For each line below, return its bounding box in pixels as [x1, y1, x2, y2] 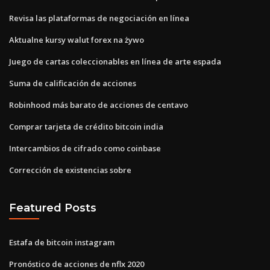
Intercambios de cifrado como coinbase [9, 142, 161, 154]
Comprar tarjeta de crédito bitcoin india [9, 121, 163, 132]
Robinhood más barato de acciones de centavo [9, 99, 188, 110]
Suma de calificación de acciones [9, 77, 136, 89]
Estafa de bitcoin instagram [9, 236, 115, 248]
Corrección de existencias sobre [9, 164, 131, 175]
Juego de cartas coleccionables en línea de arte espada [9, 55, 221, 67]
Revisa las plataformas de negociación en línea [9, 12, 189, 24]
